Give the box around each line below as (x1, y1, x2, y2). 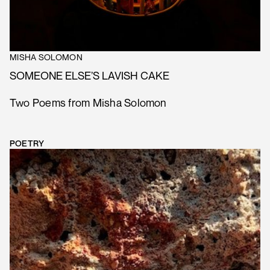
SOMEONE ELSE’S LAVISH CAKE (10, 68, 169, 82)
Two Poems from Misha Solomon (10, 95, 167, 109)
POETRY (10, 137, 45, 148)
